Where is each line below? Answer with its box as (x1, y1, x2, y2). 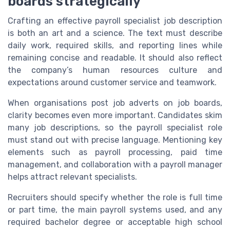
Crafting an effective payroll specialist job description (8, 15, 222, 26)
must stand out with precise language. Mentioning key (8, 135, 222, 145)
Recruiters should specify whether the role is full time (8, 192, 222, 202)
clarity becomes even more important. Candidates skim (8, 110, 222, 120)
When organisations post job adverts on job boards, (8, 98, 222, 108)
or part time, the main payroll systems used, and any (8, 204, 222, 215)
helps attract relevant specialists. (8, 171, 137, 182)
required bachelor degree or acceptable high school (8, 217, 222, 227)
